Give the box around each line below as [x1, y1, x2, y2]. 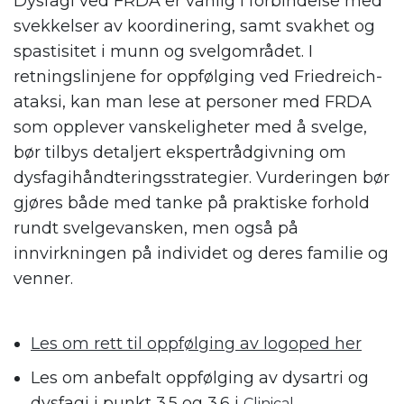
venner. [14, 269, 73, 289]
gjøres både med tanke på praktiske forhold [14, 193, 370, 214]
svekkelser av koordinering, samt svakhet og [14, 16, 375, 37]
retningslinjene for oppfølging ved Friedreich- [14, 67, 382, 87]
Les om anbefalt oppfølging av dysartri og [31, 368, 369, 389]
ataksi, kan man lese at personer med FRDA [14, 92, 372, 113]
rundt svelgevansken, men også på [14, 218, 298, 239]
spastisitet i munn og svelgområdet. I [14, 41, 313, 62]
